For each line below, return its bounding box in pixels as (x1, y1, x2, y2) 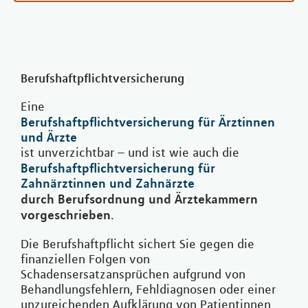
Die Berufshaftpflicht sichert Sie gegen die (21, 236, 254, 252)
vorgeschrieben (21, 207, 111, 223)
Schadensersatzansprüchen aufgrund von (21, 267, 245, 283)
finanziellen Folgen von (21, 252, 150, 267)
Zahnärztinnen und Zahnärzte (21, 175, 195, 191)
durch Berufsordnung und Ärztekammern (21, 191, 258, 207)
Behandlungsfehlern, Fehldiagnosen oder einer (21, 282, 276, 298)
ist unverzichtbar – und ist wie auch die (21, 145, 239, 161)
